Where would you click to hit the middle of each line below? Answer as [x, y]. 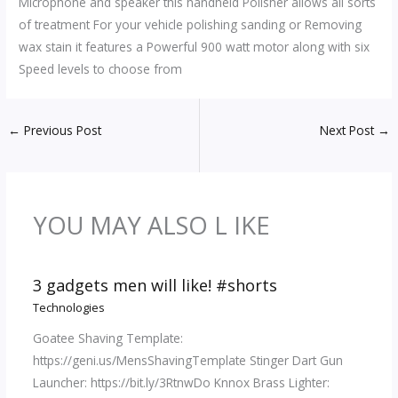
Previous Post [61, 131]
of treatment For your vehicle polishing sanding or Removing [191, 25]
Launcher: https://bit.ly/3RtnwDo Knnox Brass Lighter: [181, 383]
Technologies [68, 307]
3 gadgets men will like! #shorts [155, 286]
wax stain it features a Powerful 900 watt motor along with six [195, 47]
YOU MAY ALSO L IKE [151, 225]
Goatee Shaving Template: [107, 338]
